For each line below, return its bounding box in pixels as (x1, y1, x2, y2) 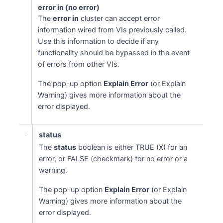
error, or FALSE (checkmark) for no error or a (39, 154, 188, 163)
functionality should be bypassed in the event (38, 48, 190, 57)
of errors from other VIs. (38, 60, 120, 68)
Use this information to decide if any (38, 37, 159, 45)
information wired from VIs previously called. (38, 25, 187, 34)
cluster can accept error (79, 14, 160, 22)
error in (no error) (38, 3, 100, 11)
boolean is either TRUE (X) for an (76, 143, 188, 151)
